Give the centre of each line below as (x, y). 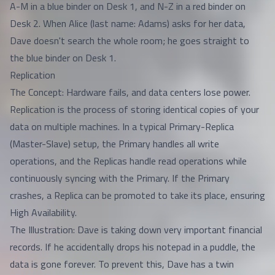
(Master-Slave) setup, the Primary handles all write (114, 144)
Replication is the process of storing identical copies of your (134, 109)
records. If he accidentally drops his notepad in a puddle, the (133, 247)
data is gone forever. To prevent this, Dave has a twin (122, 264)
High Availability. (43, 212)
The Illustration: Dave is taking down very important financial (136, 230)
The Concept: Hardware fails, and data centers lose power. (130, 92)
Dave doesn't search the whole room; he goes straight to (130, 41)
